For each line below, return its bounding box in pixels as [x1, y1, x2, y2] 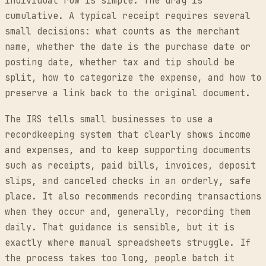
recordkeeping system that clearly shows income [5, 129, 251, 141]
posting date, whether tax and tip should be [5, 56, 235, 68]
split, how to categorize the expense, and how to [5, 71, 261, 84]
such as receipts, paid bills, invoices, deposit [5, 160, 256, 172]
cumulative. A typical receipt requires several [5, 9, 251, 22]
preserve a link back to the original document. [5, 87, 251, 99]
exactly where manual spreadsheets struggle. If [5, 237, 251, 249]
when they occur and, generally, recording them [5, 206, 251, 218]
